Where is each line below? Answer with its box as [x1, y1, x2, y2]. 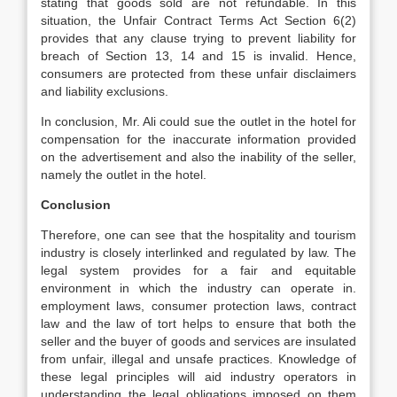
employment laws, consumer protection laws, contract [41, 299, 356, 313]
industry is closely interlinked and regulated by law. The [41, 245, 356, 260]
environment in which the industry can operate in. [41, 281, 356, 295]
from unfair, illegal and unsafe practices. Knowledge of [41, 352, 356, 366]
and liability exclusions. [41, 84, 168, 98]
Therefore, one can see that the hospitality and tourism [41, 228, 356, 242]
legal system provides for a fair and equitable [41, 263, 356, 277]
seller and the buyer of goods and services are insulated [41, 334, 356, 348]
